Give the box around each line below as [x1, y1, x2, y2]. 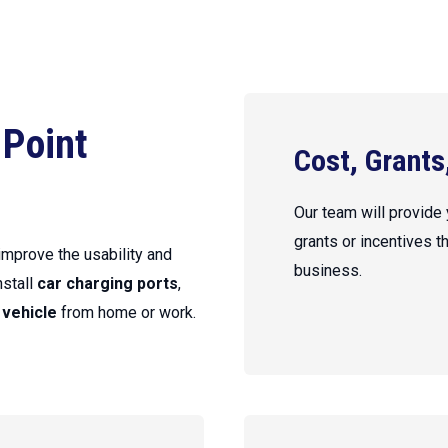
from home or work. [57, 303, 197, 322]
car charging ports [37, 274, 179, 293]
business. [294, 261, 362, 280]
